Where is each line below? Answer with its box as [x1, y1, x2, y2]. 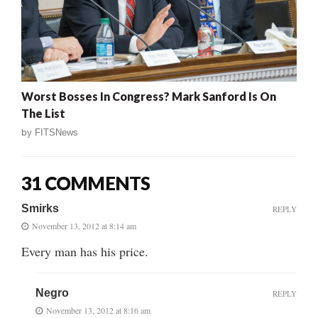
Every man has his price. [21, 242, 148, 260]
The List [21, 106, 65, 120]
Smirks [21, 202, 59, 214]
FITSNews [35, 126, 78, 138]
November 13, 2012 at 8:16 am [46, 304, 150, 316]
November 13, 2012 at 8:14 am [32, 219, 136, 231]
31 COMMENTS [21, 171, 150, 194]
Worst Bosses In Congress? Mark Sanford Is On [21, 89, 276, 103]
